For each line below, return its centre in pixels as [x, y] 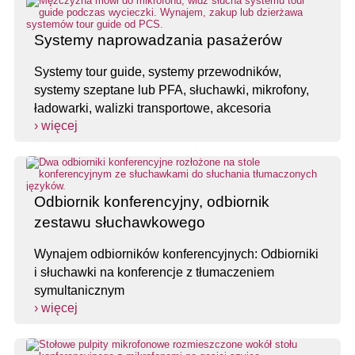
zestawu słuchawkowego [120, 223]
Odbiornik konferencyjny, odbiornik [152, 202]
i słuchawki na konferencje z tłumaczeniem [154, 273]
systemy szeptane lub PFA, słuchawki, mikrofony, [172, 90]
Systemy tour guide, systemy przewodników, [158, 72]
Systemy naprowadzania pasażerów [158, 40]
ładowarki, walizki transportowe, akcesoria [153, 109]
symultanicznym [79, 291]
